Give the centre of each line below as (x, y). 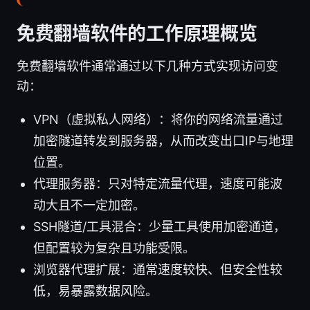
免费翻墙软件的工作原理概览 (137, 34)
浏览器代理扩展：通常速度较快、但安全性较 (158, 270)
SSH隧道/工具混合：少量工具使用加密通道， (159, 227)
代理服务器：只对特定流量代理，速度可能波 (158, 184)
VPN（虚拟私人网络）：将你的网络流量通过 (158, 120)
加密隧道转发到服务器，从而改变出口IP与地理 (163, 141)
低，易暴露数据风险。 (95, 291)
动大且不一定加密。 (89, 206)
